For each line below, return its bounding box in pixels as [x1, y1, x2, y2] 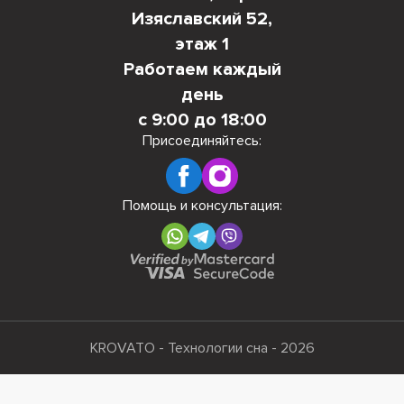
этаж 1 [175, 32, 229, 55]
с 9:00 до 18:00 [137, 108, 267, 131]
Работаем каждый [123, 58, 281, 80]
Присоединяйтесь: [142, 131, 262, 150]
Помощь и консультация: [122, 196, 282, 215]
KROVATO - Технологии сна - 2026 [89, 338, 315, 357]
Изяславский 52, [132, 7, 272, 30]
